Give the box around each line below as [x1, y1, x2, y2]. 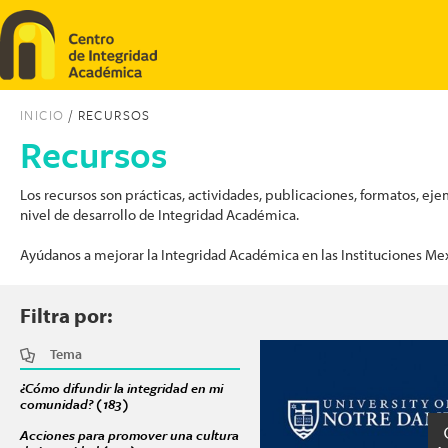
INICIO [20, 105, 65, 125]
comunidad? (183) [20, 394, 129, 414]
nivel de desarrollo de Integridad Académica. [20, 205, 299, 224]
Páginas [260, 357, 333, 383]
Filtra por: [20, 302, 112, 328]
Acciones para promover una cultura [20, 425, 239, 445]
